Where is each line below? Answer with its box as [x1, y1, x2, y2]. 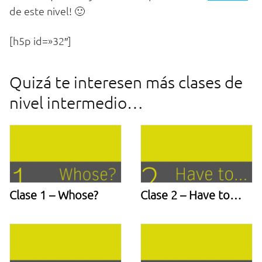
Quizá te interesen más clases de [9, 73, 243, 92]
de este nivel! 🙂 [9, 4, 85, 18]
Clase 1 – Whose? [9, 187, 98, 202]
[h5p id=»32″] [9, 34, 71, 48]
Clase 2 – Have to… [140, 187, 242, 202]
